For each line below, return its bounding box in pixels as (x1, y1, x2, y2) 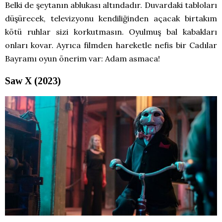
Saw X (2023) (5, 75, 61, 87)
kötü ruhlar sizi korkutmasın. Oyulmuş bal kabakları (5, 27, 217, 37)
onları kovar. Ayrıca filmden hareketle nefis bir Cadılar (5, 40, 217, 51)
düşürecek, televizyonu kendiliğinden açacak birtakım (5, 13, 217, 24)
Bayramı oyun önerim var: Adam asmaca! (5, 54, 160, 64)
